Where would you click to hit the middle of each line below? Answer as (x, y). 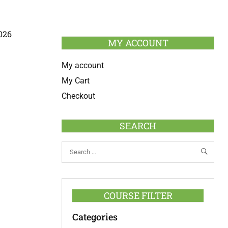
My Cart (76, 81)
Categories (95, 217)
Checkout (78, 96)
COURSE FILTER (138, 195)
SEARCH (138, 126)
